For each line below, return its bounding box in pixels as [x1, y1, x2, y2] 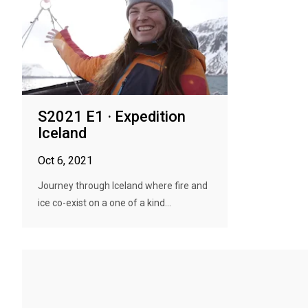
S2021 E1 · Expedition [38, 108, 186, 125]
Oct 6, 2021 [38, 154, 93, 167]
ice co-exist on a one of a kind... [38, 197, 171, 208]
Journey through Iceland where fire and [38, 180, 208, 191]
